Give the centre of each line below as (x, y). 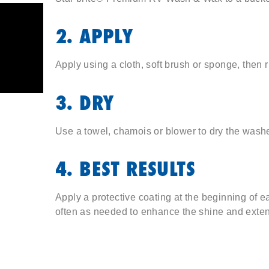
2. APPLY (95, 36)
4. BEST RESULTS (125, 169)
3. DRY (85, 102)
